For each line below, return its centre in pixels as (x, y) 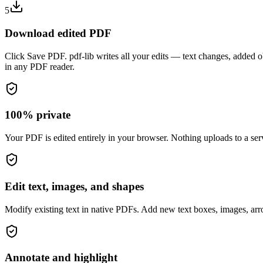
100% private (38, 115)
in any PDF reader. (40, 66)
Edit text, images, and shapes (74, 186)
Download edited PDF (58, 33)
